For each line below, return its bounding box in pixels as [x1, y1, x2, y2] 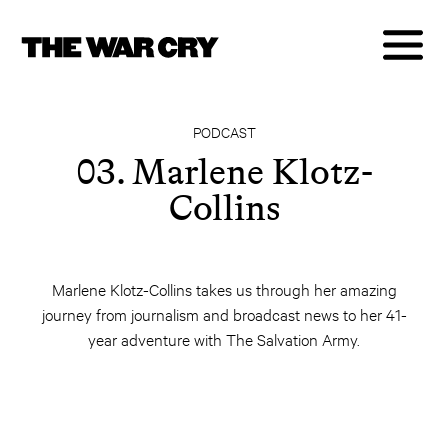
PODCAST [192, 122, 256, 141]
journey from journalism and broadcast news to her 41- [41, 303, 407, 324]
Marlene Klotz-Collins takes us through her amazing [51, 278, 397, 299]
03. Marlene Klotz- [75, 150, 373, 193]
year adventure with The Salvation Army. [88, 328, 360, 349]
